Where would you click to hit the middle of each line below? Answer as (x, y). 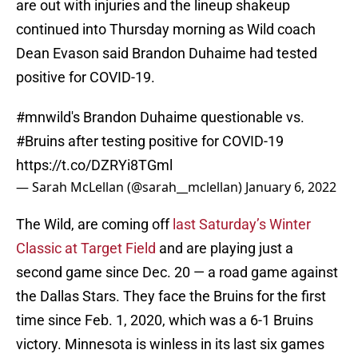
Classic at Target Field (86, 249)
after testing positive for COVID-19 (174, 141)
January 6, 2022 (291, 187)
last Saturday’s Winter (242, 225)
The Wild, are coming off (94, 225)
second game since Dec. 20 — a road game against (177, 272)
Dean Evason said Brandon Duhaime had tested (167, 54)
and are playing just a (225, 249)
